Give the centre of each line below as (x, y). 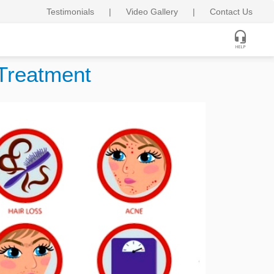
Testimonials (70, 12)
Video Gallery (152, 12)
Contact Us (231, 12)
